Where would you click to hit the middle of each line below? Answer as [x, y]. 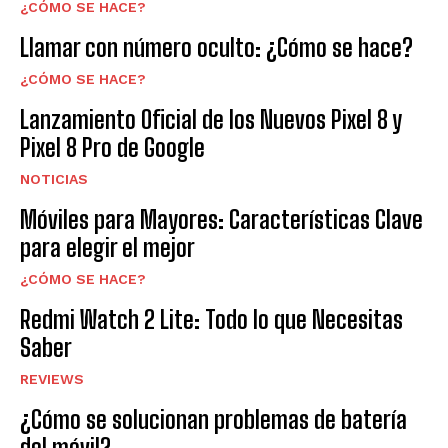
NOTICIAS [54, 179]
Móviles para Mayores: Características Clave [221, 220]
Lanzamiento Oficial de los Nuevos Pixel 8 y [211, 120]
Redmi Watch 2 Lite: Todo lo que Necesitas [211, 320]
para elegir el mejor [107, 248]
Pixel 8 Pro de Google [112, 148]
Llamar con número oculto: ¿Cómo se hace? [216, 48]
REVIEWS [52, 379]
